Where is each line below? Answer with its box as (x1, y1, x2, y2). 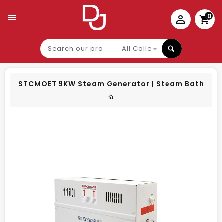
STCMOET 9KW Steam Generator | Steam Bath (18, 79, 204, 89)
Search (40, 39, 67, 47)
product (40, 56, 71, 65)
